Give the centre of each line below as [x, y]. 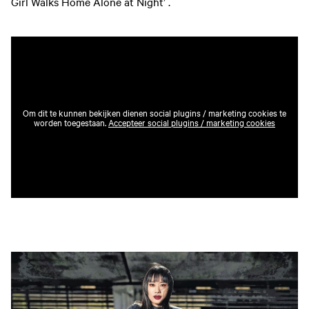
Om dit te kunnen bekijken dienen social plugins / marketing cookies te [154, 113]
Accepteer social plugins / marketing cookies [192, 122]
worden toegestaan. [70, 122]
